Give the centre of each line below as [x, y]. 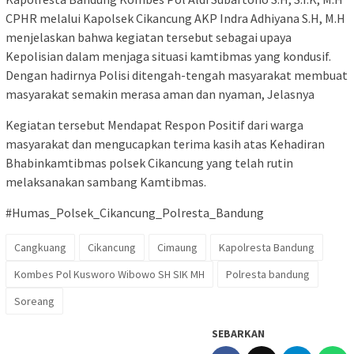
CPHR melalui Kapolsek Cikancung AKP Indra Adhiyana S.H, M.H [175, 19]
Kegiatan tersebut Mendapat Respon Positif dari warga [154, 125]
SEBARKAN [238, 334]
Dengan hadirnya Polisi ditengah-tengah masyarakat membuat [177, 75]
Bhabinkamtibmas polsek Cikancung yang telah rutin [149, 163]
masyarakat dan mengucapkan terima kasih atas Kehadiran [165, 144]
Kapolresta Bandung [267, 248]
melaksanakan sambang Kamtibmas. [106, 182]
